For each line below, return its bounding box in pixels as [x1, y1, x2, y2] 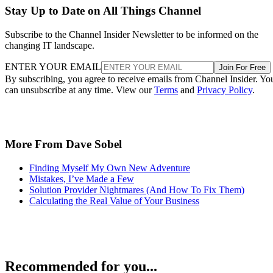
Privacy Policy [197, 85, 252, 96]
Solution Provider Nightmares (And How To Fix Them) [29, 184, 244, 195]
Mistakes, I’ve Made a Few [29, 173, 134, 184]
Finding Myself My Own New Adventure [29, 162, 190, 173]
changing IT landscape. [5, 40, 94, 51]
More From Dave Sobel [5, 137, 122, 151]
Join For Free [219, 63, 266, 73]
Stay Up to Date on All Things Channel [5, 4, 201, 18]
